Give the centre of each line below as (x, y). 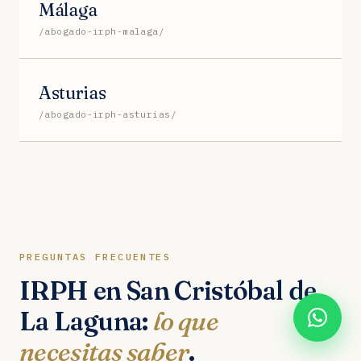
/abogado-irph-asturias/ (108, 114)
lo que (186, 321)
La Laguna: (86, 321)
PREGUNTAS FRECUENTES (95, 256)
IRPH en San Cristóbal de (168, 290)
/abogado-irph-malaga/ (102, 31)
